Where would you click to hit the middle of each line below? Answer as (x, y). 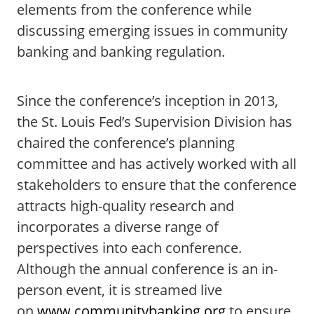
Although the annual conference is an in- (147, 269)
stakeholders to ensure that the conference (157, 185)
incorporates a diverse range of (118, 227)
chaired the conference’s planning (126, 143)
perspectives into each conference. (129, 248)
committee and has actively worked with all (157, 164)
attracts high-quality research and (125, 206)
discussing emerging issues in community (152, 30)
